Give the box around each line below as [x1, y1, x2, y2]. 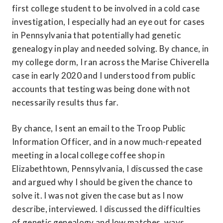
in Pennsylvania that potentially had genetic [12, 30, 181, 41]
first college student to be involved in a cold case [12, 3, 200, 14]
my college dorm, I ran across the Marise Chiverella [12, 57, 210, 68]
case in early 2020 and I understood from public [12, 70, 195, 81]
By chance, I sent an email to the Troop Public [12, 123, 186, 134]
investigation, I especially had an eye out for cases [12, 16, 205, 27]
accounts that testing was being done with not [12, 84, 191, 95]
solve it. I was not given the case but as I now [12, 190, 183, 201]
